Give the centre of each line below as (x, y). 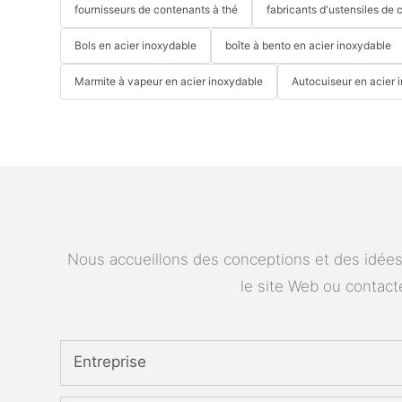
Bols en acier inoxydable (136, 46)
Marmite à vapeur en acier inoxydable (169, 82)
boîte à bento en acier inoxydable (309, 46)
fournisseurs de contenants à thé (157, 10)
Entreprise (110, 362)
